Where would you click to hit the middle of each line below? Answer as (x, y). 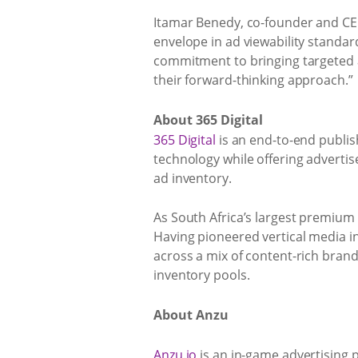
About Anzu (191, 314)
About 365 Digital (208, 119)
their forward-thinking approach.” (253, 80)
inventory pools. (202, 275)
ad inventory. (193, 178)
